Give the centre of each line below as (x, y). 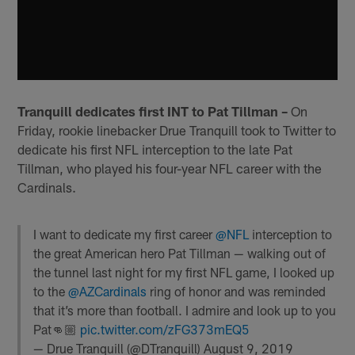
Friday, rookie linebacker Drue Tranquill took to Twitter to (177, 130)
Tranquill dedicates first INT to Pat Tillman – (153, 111)
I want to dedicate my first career (125, 234)
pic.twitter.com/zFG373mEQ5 (165, 329)
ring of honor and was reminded (237, 291)
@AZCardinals (108, 291)
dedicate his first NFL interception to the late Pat (155, 149)
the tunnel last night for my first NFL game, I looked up (184, 272)
